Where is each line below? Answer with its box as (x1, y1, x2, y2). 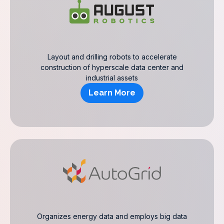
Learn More (88, 88, 135, 97)
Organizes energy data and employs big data (37, 212, 187, 220)
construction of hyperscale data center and (40, 63, 183, 71)
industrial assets (86, 73, 138, 82)
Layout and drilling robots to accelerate (47, 52, 177, 61)
